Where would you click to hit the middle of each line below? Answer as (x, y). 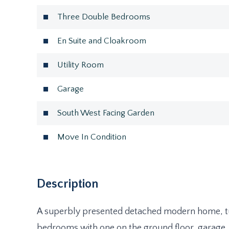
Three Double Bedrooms (104, 17)
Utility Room (81, 65)
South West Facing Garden (106, 113)
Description (67, 184)
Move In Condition (92, 137)
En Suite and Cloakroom (102, 41)
